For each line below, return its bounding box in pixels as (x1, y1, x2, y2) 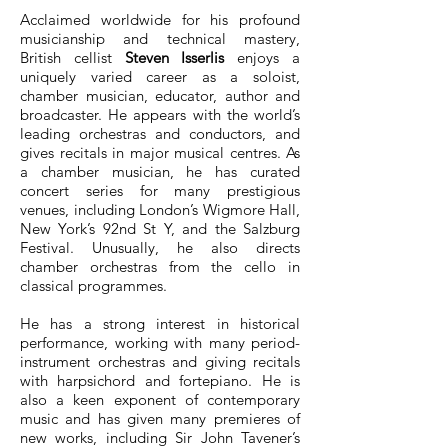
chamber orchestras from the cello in (20, 257, 300, 276)
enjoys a (224, 48, 301, 67)
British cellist (20, 48, 125, 67)
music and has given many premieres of (20, 409, 300, 428)
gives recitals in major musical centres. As (20, 143, 300, 162)
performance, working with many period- (20, 333, 300, 352)
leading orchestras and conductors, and (20, 124, 300, 143)
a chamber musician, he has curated (20, 162, 300, 181)
